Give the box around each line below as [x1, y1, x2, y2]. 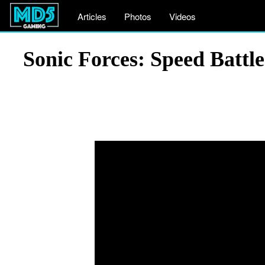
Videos [169, 10, 196, 22]
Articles [77, 10, 106, 22]
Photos [124, 10, 151, 22]
